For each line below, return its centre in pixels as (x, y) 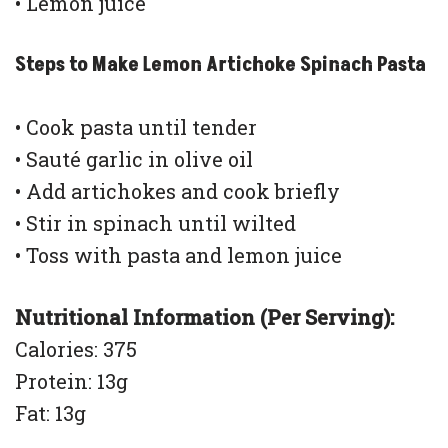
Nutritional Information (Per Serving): (204, 317)
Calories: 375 (76, 349)
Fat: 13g (50, 413)
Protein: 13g (71, 381)
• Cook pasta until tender (136, 127)
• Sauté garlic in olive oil (134, 159)
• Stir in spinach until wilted (155, 223)
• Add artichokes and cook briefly (177, 191)
